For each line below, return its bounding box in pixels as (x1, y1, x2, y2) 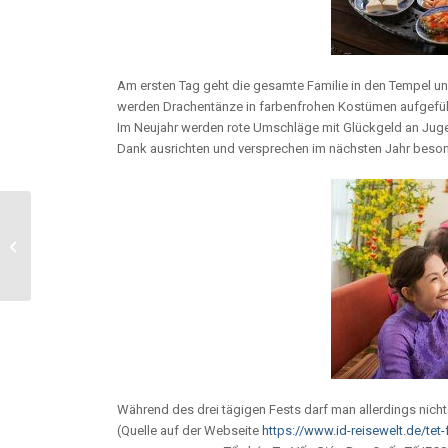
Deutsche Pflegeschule (35, 237, 168, 253)
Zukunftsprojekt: (35, 216, 131, 232)
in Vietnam (35, 258, 95, 274)
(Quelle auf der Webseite (117, 423, 263, 438)
